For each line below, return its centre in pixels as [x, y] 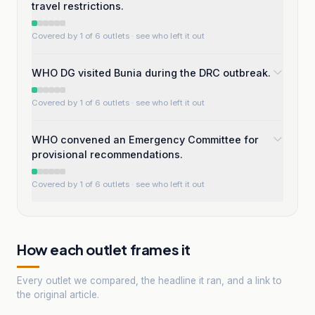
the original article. [58, 294]
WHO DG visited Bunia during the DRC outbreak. [151, 73]
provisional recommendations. [107, 154]
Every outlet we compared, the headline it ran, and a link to [149, 280]
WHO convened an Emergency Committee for [145, 140]
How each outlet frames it [104, 249]
